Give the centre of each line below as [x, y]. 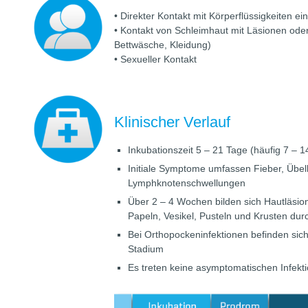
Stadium [146, 249]
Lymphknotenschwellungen [187, 183]
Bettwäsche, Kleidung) [163, 44]
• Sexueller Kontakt [156, 59]
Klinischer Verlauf [173, 122]
